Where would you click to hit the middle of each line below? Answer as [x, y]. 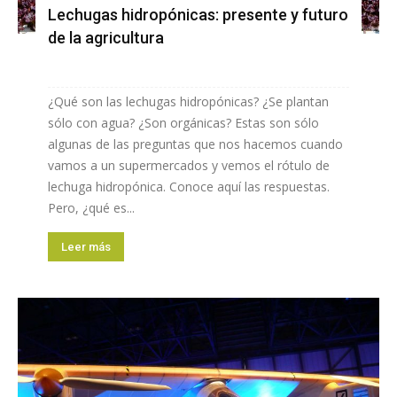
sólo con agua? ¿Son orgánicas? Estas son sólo [183, 123]
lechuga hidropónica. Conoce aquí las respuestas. [189, 187]
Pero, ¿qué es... [91, 208]
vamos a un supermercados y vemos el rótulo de [189, 166]
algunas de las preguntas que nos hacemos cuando [195, 144]
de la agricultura [106, 38]
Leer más [86, 247]
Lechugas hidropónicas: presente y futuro [198, 15]
